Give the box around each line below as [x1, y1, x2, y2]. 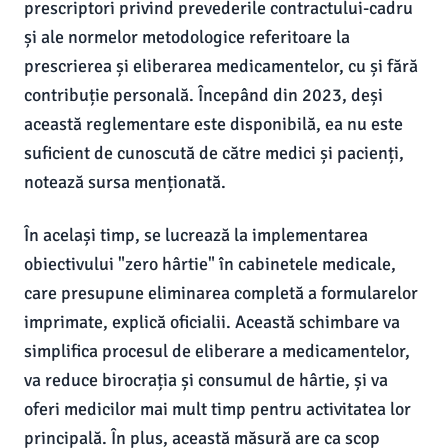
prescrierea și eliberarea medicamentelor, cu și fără [24, 55, 418, 77]
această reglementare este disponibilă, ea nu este [24, 113, 403, 135]
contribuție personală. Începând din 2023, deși [24, 84, 383, 106]
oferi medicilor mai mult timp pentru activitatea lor [24, 398, 411, 420]
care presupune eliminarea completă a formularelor [24, 282, 418, 304]
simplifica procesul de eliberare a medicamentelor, [24, 340, 410, 362]
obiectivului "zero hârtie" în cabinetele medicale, [24, 253, 396, 275]
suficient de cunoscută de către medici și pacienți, [24, 142, 404, 164]
